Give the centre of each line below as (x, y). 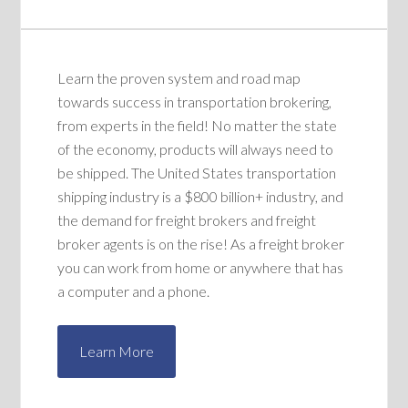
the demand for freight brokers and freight (187, 220)
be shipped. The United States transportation (197, 173)
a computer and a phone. (134, 291)
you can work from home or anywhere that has (201, 268)
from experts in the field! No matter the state (198, 126)
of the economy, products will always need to (196, 149)
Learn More (117, 352)
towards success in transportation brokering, (195, 102)
